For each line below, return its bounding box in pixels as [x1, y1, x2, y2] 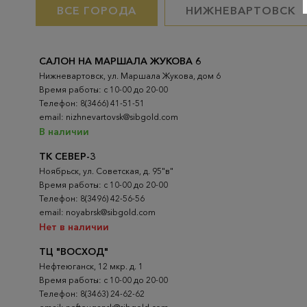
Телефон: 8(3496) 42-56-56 [39, 193, 145, 204]
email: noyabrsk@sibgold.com [39, 206, 156, 217]
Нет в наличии [39, 220, 109, 233]
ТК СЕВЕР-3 [39, 149, 96, 162]
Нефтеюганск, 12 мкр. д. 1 [39, 260, 143, 271]
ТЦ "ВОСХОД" [39, 245, 108, 258]
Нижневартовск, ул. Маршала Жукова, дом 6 [39, 70, 221, 81]
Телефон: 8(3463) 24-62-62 [39, 288, 145, 299]
